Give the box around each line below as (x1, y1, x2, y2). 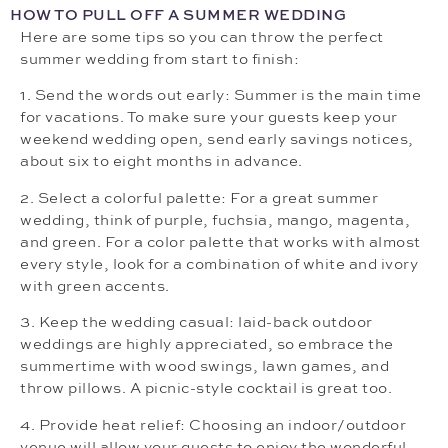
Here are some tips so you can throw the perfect (20, 30, 384, 46)
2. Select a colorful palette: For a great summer (20, 190, 378, 206)
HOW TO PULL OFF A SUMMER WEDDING (10, 8, 346, 24)
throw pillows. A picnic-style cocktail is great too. (20, 381, 392, 397)
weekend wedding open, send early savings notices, (20, 132, 414, 148)
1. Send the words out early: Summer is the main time (20, 88, 421, 104)
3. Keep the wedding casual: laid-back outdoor (20, 315, 373, 331)
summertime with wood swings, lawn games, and (20, 359, 389, 375)
